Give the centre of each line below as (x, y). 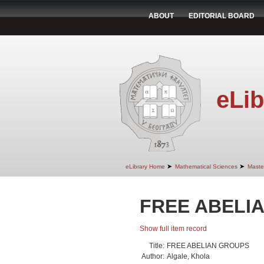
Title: (157, 246)
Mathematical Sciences (206, 166)
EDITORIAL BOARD (222, 16)
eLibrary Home (145, 166)
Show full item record (173, 229)
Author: (153, 256)
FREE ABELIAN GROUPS (208, 246)
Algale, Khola (188, 256)
